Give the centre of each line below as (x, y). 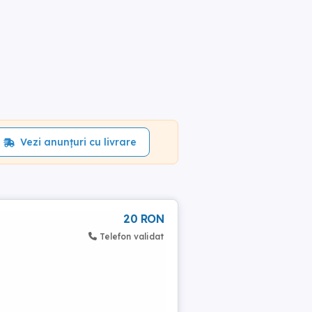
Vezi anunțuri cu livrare (78, 142)
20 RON (143, 219)
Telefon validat (132, 236)
